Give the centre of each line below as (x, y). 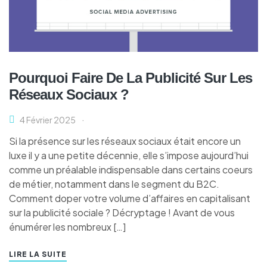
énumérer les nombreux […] (67, 227)
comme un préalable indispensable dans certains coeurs (131, 170)
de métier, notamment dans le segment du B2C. (114, 184)
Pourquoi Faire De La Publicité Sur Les (131, 78)
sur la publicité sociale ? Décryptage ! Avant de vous (122, 213)
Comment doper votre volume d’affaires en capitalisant (130, 198)
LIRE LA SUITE (38, 254)
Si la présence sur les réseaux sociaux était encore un (125, 141)
